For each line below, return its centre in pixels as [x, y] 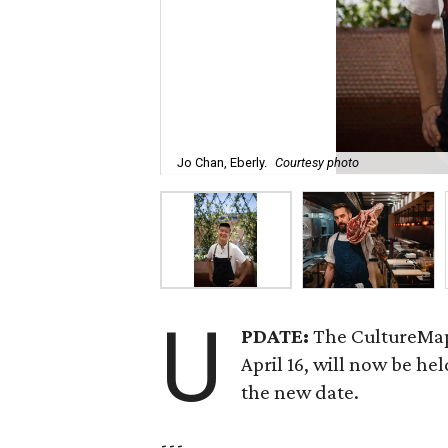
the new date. [300, 392]
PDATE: [277, 336]
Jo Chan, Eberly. [222, 163]
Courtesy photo [317, 163]
